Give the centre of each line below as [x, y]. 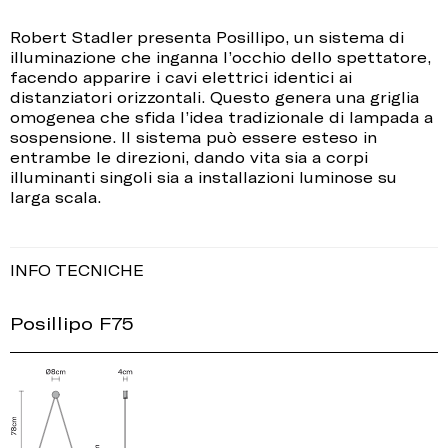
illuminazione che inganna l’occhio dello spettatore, [220, 57]
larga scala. [55, 197]
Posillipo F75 [71, 323]
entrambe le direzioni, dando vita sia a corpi [189, 157]
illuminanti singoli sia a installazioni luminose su [203, 177]
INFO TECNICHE [77, 270]
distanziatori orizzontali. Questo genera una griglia [214, 97]
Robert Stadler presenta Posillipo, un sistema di [207, 37]
